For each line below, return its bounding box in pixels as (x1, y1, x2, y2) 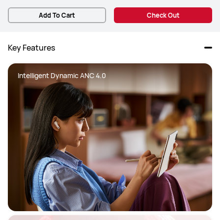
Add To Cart (39, 11, 75, 20)
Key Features (8, 42, 55, 53)
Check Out (146, 11, 180, 20)
